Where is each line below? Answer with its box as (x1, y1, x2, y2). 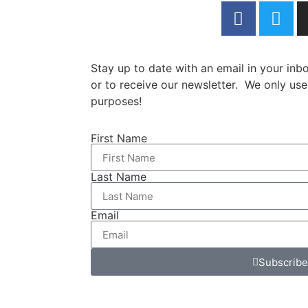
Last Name (91, 170, 146, 184)
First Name (91, 131, 147, 146)
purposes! (91, 94, 142, 108)
